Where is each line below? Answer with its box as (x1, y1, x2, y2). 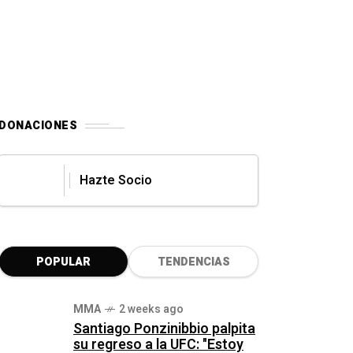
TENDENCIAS (157, 254, 230, 270)
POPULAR (36, 254, 91, 270)
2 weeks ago (119, 301, 184, 318)
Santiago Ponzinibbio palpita (73, 318, 255, 340)
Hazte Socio (80, 171, 152, 190)
